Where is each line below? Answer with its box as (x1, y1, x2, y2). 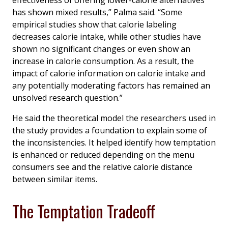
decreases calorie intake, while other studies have (12, 31, 201, 43)
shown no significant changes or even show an (12, 43, 190, 55)
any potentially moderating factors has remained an (12, 80, 210, 92)
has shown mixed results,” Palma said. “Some (12, 7, 182, 18)
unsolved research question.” (12, 92, 123, 104)
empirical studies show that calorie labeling (12, 19, 177, 31)
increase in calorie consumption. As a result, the (12, 55, 194, 67)
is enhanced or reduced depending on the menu (12, 149, 194, 161)
